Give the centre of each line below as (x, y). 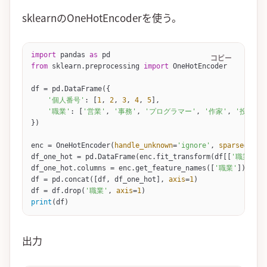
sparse (232, 146)
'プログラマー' (171, 112)
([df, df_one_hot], (129, 180)
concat (77, 180)
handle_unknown (144, 146)
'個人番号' (58, 100)
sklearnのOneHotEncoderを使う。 (102, 17)
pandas (73, 55)
